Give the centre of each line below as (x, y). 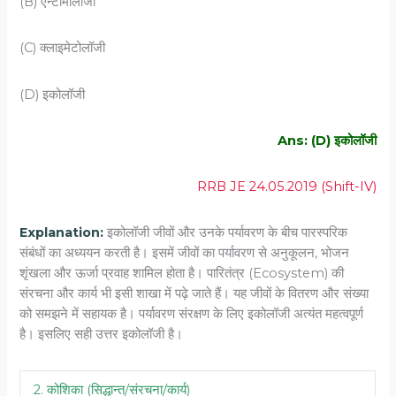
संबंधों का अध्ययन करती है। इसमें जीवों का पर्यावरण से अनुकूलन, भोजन (185, 253)
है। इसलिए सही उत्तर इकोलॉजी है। (102, 335)
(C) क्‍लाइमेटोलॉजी (63, 48)
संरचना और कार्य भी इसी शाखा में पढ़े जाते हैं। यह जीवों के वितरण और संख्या (194, 294)
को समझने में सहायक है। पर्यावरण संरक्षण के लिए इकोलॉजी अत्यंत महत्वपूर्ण (192, 314)
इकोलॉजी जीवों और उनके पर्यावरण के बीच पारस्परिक (226, 233)
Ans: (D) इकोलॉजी (327, 140)
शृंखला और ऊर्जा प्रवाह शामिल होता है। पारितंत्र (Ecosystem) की (182, 274)
